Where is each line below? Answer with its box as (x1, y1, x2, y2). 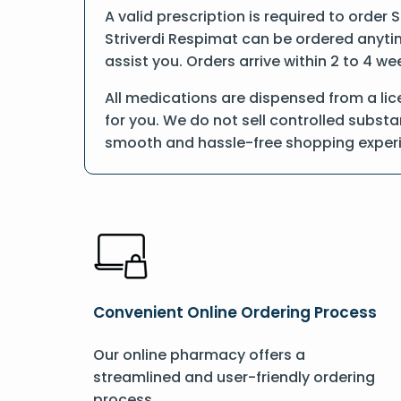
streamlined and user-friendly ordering (93, 367, 375, 388)
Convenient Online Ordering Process (93, 302, 377, 323)
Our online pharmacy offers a (93, 345, 305, 365)
